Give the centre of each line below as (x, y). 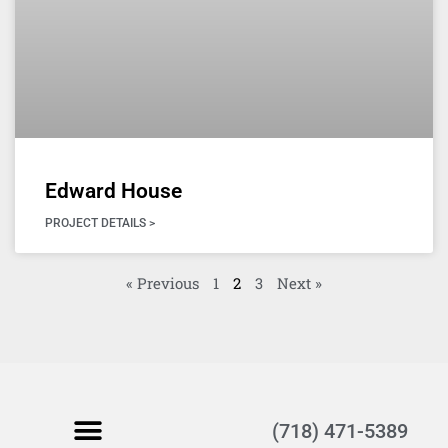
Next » (299, 283)
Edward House (113, 191)
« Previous (162, 283)
